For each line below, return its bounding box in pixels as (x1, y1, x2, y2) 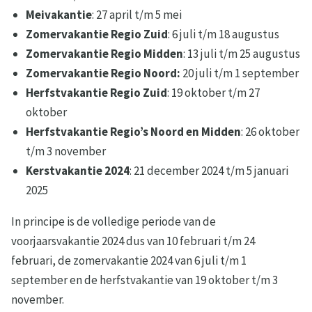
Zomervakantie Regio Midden (26, 46, 184, 62)
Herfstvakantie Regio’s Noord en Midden (26, 124, 242, 140)
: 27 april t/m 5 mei (92, 7, 182, 23)
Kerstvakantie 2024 (26, 163, 130, 179)
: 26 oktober (241, 124, 300, 140)
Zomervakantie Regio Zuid (26, 26, 169, 42)
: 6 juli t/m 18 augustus (168, 26, 280, 42)
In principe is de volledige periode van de (11, 214, 216, 230)
